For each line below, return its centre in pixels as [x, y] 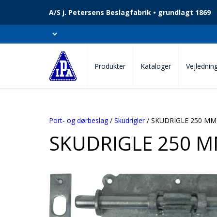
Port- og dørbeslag [78, 120]
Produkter [110, 66]
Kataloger [156, 66]
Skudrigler [130, 120]
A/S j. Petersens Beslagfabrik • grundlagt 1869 [130, 12]
